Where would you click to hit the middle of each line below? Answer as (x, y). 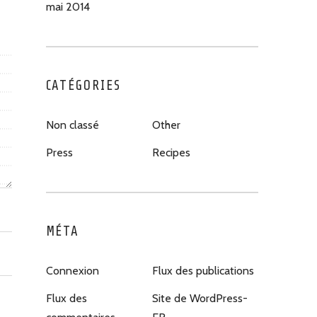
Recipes (171, 152)
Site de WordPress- (200, 298)
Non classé (72, 125)
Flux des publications (203, 271)
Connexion (72, 271)
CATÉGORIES (83, 86)
